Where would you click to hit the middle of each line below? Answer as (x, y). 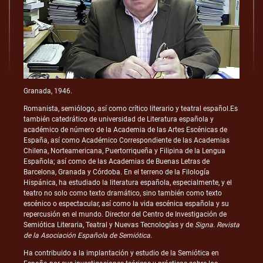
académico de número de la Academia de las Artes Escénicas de (125, 130)
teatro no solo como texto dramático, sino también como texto (123, 193)
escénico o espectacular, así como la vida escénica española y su (126, 204)
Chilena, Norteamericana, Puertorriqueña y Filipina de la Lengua (124, 151)
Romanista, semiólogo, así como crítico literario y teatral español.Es (131, 109)
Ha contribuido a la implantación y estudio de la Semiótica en (121, 253)
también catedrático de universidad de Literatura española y (119, 119)
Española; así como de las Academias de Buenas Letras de (117, 162)
